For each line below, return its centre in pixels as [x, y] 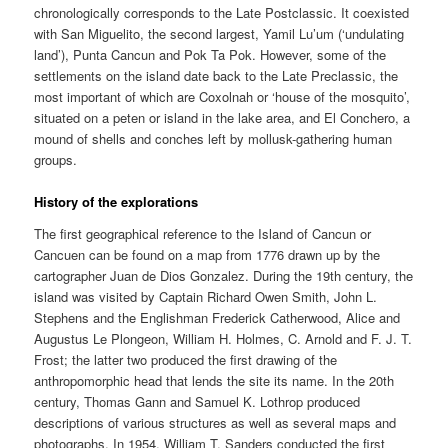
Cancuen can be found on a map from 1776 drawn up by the [207, 254]
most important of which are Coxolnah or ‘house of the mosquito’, [222, 96]
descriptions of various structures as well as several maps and [215, 422]
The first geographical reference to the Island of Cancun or [203, 233]
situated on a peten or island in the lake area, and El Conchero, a [222, 117]
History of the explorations [116, 201]
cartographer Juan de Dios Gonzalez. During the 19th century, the [224, 275]
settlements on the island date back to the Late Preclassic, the [216, 75]
